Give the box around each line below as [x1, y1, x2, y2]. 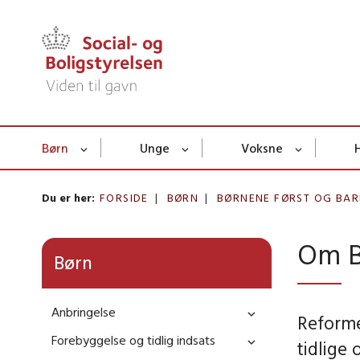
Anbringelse [51, 304, 116, 321]
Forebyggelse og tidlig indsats [51, 332, 215, 349]
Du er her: [42, 190, 95, 206]
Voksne [241, 140, 283, 157]
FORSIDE [100, 190, 149, 206]
